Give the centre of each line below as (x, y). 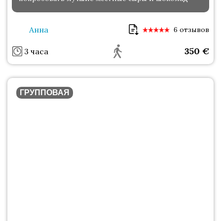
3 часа (36, 52)
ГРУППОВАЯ (45, 93)
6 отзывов (191, 30)
